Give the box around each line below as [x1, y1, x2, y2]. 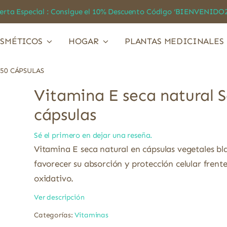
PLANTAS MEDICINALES [124, 36, 224, 47]
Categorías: [34, 210, 75, 219]
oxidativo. [34, 173, 74, 183]
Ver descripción [34, 193, 85, 202]
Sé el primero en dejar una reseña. [34, 130, 153, 140]
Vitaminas [74, 210, 109, 219]
